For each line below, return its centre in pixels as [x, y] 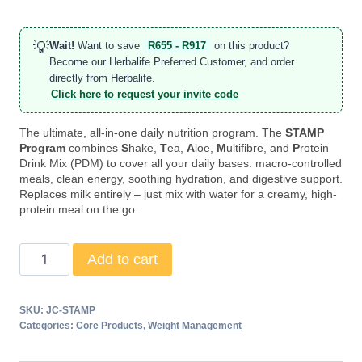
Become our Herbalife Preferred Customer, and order [172, 62]
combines [95, 149]
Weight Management [195, 326]
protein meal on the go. [79, 210]
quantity [42, 297]
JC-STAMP [71, 311]
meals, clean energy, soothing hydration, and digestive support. [181, 179]
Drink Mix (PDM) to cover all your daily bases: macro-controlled [181, 164]
